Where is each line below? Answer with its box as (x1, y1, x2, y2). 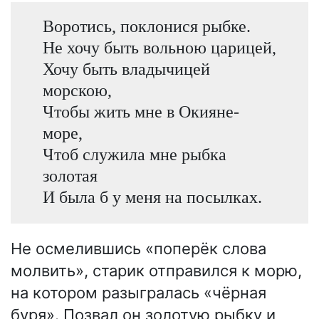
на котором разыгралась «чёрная (11, 283, 266, 303)
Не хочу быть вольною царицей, (42, 37, 276, 57)
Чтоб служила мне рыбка (42, 144, 226, 164)
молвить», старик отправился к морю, (11, 261, 302, 281)
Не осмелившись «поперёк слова (11, 239, 266, 258)
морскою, (42, 80, 112, 100)
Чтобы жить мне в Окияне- (42, 101, 239, 121)
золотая (42, 165, 98, 185)
